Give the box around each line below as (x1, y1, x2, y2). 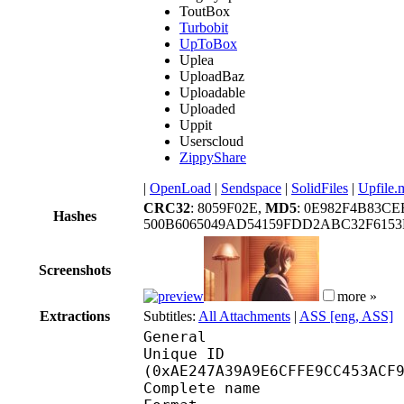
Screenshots (39, 262, 111, 278)
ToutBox (179, 3, 230, 19)
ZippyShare (179, 149, 246, 165)
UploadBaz (179, 68, 244, 84)
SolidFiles (291, 179, 348, 196)
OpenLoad (150, 179, 211, 196)
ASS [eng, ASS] (299, 308, 393, 324)
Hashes (53, 207, 96, 224)
